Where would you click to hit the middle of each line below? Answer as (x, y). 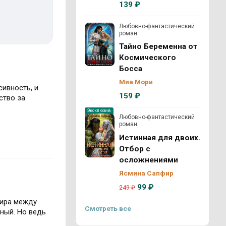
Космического (147, 58)
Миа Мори (136, 82)
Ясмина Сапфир (146, 173)
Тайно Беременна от (158, 46)
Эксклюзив (99, 110)
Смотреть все (108, 208)
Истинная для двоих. (159, 137)
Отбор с (134, 149)
